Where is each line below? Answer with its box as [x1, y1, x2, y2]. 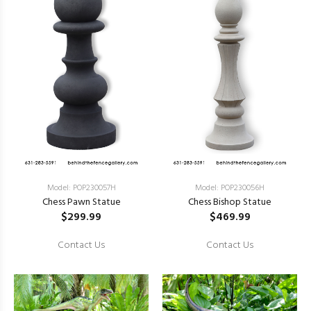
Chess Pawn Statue [42, 194, 121, 210]
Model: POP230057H [47, 180, 116, 195]
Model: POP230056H [195, 180, 264, 195]
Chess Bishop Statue [188, 194, 271, 210]
